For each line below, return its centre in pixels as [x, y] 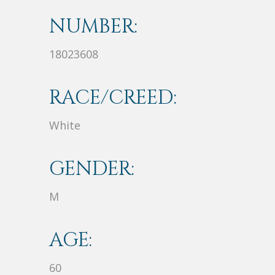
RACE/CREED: [113, 98]
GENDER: [92, 169]
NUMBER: [93, 27]
